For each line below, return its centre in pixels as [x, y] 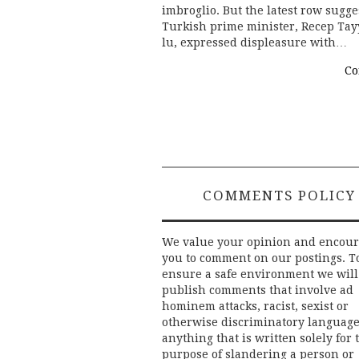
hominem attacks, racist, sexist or [255, 307]
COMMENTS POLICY [279, 196]
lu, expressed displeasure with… [254, 43]
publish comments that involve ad [258, 290]
